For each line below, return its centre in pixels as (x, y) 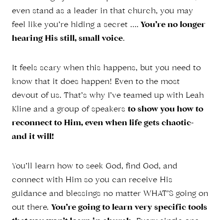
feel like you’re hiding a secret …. (75, 25)
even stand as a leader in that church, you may (102, 12)
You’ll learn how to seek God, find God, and (95, 167)
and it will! (33, 137)
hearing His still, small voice (67, 39)
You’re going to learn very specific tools (129, 208)
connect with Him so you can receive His (92, 180)
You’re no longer (172, 25)
